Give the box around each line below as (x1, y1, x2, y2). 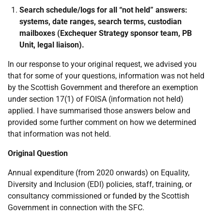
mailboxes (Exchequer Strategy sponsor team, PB (19, 29, 192, 38)
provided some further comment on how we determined (8, 118, 196, 127)
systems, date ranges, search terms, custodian (19, 17, 182, 26)
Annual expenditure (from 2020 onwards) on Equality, (8, 168, 189, 177)
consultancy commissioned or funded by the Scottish (8, 191, 189, 201)
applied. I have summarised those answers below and (8, 106, 190, 115)
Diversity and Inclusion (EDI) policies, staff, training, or (8, 180, 192, 189)
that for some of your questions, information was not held (8, 71, 204, 80)
